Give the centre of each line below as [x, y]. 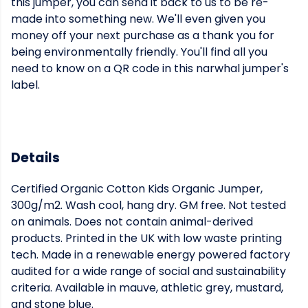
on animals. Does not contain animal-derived [132, 222]
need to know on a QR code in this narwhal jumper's [150, 68]
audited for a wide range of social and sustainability [148, 272]
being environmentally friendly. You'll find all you [139, 52]
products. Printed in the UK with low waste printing [146, 239]
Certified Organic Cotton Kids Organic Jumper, [137, 189]
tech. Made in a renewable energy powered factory [151, 255]
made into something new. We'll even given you [138, 19]
